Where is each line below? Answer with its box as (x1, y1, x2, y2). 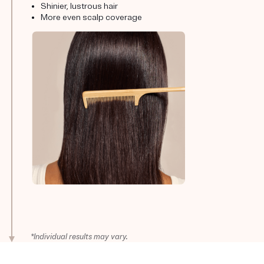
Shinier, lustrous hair (41, 1, 118, 12)
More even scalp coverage (41, 12, 142, 23)
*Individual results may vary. (31, 232, 128, 242)
